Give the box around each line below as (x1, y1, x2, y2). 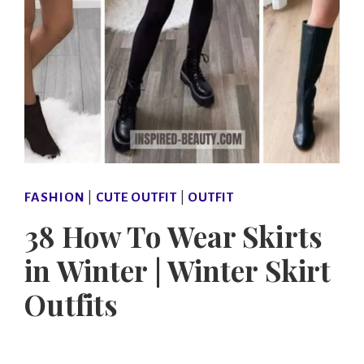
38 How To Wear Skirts (24, 217, 323, 256)
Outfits (24, 285, 119, 324)
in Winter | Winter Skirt (24, 251, 331, 290)
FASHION (24, 190, 85, 206)
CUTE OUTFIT (96, 190, 177, 206)
